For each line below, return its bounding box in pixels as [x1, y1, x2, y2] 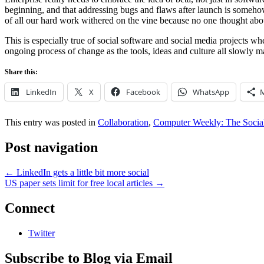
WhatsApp [193, 87, 229, 98]
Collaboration [98, 117, 148, 128]
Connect [5, 200, 55, 216]
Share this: [5, 68, 38, 77]
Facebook [126, 87, 160, 98]
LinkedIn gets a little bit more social [14, 167, 149, 178]
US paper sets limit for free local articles [5, 178, 155, 189]
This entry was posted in [5, 117, 98, 128]
